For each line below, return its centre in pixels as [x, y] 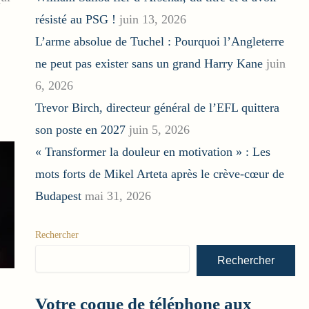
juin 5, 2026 [159, 130]
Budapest [58, 196]
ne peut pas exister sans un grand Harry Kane [149, 64]
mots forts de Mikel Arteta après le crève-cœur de [159, 174]
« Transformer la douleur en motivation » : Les [152, 152]
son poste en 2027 [80, 130]
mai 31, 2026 [118, 196]
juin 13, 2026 [152, 20]
